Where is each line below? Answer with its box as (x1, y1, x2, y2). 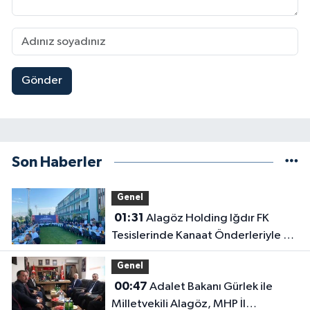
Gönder (21, 75, 62, 87)
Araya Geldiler (111, 246, 186, 259)
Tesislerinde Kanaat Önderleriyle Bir (111, 229, 297, 241)
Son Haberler (12, 154, 102, 170)
